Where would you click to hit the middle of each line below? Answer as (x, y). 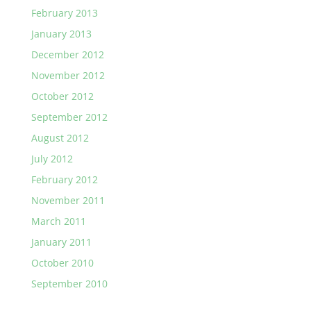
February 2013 (64, 13)
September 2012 (69, 117)
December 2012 (67, 54)
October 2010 (62, 263)
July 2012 (52, 159)
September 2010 (69, 284)
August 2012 (60, 138)
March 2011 (58, 221)
